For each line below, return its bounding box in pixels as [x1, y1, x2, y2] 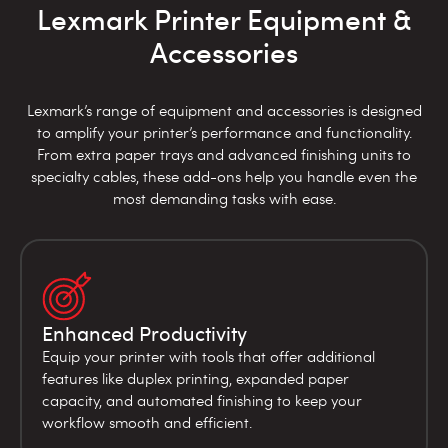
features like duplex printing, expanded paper [42, 367, 349, 388]
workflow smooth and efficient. [42, 411, 252, 432]
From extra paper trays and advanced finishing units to [37, 143, 411, 164]
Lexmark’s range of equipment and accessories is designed [26, 99, 422, 120]
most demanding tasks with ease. [112, 187, 336, 208]
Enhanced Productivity [42, 318, 247, 347]
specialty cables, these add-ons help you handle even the [31, 165, 417, 186]
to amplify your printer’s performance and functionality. [36, 121, 412, 142]
